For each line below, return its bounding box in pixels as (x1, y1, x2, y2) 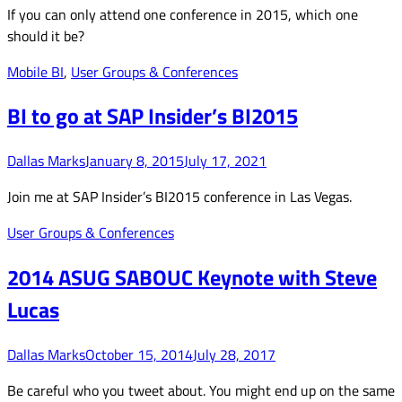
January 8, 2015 (85, 150, 184, 172)
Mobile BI (7, 60, 64, 83)
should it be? (7, 24, 84, 47)
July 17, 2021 (184, 150, 267, 172)
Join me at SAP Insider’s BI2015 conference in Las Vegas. (7, 186, 352, 208)
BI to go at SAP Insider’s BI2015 (7, 100, 298, 133)
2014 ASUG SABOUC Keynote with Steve (7, 261, 377, 294)
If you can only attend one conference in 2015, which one (7, 3, 358, 25)
